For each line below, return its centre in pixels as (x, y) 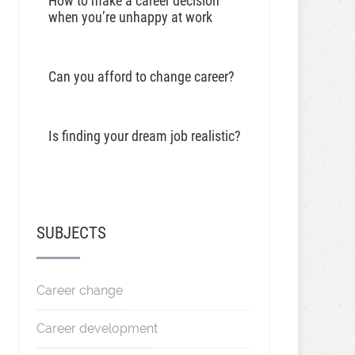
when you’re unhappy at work (130, 17)
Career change (79, 290)
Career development (97, 328)
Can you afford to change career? (141, 76)
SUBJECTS (71, 233)
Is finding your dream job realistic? (144, 136)
